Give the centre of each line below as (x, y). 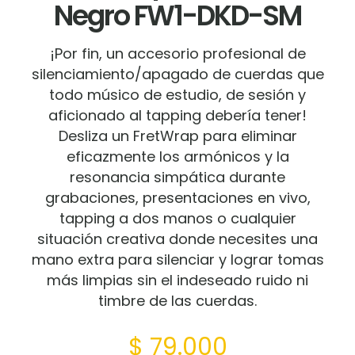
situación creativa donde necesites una (177, 239)
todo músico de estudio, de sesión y (177, 94)
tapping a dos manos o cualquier (177, 218)
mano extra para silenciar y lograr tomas (177, 259)
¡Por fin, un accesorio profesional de (177, 53)
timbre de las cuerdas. (177, 300)
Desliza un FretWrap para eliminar (177, 136)
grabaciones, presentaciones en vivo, (177, 197)
